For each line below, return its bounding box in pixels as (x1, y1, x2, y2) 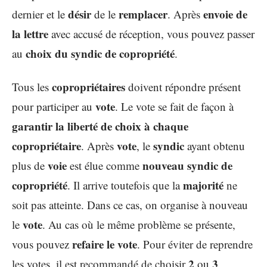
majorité (183, 176, 223, 193)
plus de (12, 157, 48, 173)
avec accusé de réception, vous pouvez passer (48, 26, 254, 42)
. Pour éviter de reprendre (137, 236, 253, 252)
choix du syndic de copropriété (26, 45, 175, 62)
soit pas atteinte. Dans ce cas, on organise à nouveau (12, 197, 248, 212)
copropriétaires (52, 78, 125, 95)
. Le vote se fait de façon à (115, 98, 234, 114)
